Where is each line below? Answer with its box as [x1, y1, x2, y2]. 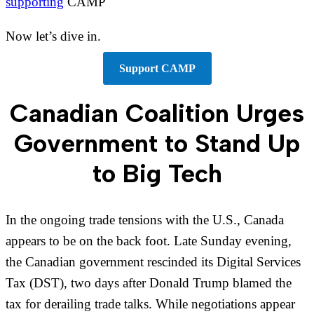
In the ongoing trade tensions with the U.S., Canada [6, 212, 284, 228]
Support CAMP [118, 62, 196, 75]
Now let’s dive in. [6, 29, 101, 44]
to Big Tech [92, 158, 222, 189]
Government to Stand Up [14, 128, 300, 159]
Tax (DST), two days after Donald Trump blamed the [6, 275, 292, 291]
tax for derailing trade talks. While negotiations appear [6, 296, 295, 312]
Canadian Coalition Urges [10, 98, 304, 129]
